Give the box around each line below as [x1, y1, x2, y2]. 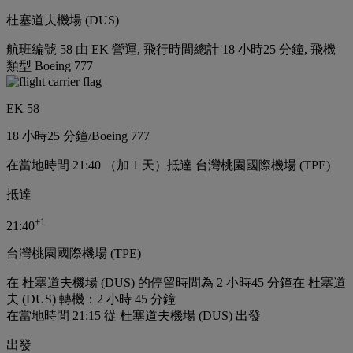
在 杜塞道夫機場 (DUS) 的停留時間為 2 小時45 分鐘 [6, 275, 292, 289]
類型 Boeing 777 [6, 58, 93, 72]
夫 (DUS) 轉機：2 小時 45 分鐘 [6, 292, 176, 306]
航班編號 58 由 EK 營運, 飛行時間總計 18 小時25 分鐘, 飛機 [6, 42, 336, 56]
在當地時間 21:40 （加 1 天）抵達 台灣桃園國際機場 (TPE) [6, 158, 330, 172]
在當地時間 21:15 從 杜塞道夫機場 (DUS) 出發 [6, 308, 261, 322]
